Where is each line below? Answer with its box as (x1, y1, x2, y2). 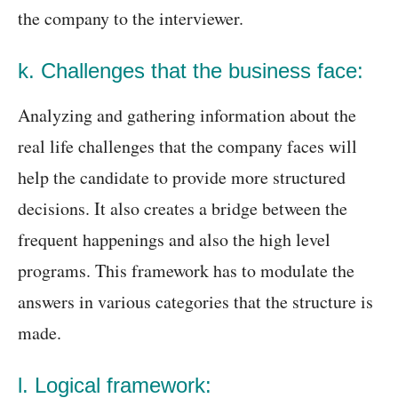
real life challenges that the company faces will (18, 134, 357, 159)
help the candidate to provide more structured (18, 165, 346, 190)
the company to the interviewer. (18, 6, 243, 31)
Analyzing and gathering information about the (18, 103, 356, 128)
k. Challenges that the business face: (18, 59, 363, 84)
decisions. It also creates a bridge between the (18, 196, 347, 221)
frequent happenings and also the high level (18, 227, 330, 252)
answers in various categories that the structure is (18, 290, 373, 314)
